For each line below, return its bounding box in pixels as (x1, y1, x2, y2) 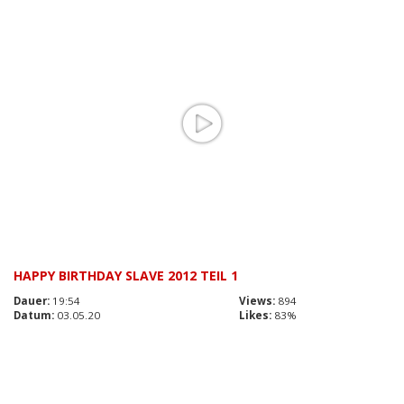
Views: (239, 294, 275, 308)
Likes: (239, 308, 271, 323)
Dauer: (14, 294, 50, 308)
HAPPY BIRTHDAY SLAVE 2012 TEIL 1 (14, 267, 238, 285)
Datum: (14, 308, 54, 323)
